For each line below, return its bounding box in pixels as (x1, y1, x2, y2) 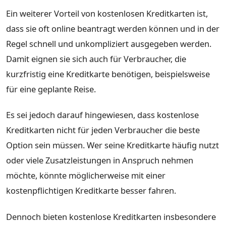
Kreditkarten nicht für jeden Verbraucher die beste (6, 124, 200, 136)
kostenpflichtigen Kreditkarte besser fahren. (6, 185, 176, 197)
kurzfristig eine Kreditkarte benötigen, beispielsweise (6, 68, 210, 80)
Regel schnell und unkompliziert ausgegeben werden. (6, 37, 211, 49)
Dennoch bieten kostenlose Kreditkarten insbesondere (6, 210, 216, 222)
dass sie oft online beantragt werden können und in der (6, 22, 219, 34)
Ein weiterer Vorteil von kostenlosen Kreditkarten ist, (6, 7, 208, 19)
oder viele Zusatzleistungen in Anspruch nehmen (6, 154, 193, 166)
